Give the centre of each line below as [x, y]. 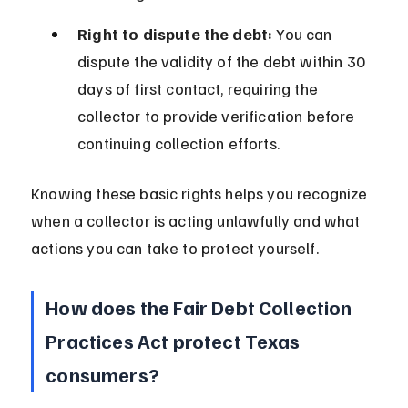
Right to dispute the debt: [175, 34]
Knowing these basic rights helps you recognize [201, 194]
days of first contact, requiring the [200, 89]
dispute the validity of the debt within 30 [224, 61]
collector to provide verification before [218, 116]
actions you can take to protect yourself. [175, 248]
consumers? [102, 375]
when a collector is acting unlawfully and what [198, 221]
